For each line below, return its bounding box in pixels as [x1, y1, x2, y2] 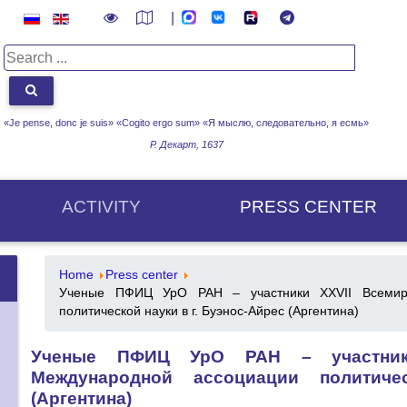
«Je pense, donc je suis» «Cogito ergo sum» [4, 116, 203, 128]
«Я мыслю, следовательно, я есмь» [203, 116, 369, 128]
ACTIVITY [61, 196, 141, 216]
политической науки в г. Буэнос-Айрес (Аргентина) [59, 303, 359, 318]
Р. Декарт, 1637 [149, 138, 223, 150]
